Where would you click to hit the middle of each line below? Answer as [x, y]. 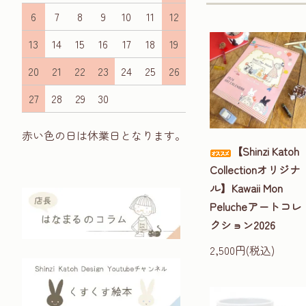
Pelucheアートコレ [256, 207]
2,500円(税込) [242, 250]
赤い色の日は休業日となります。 [104, 136]
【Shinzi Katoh [265, 151]
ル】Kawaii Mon [246, 188]
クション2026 [242, 225]
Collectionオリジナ [255, 170]
